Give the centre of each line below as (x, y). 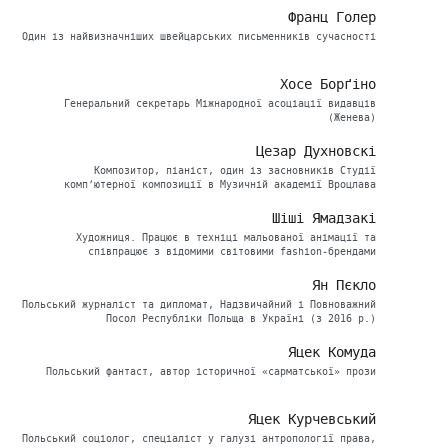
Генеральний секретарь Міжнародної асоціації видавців (220, 104)
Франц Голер (332, 17)
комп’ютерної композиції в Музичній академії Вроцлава (220, 185)
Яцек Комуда (332, 352)
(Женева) (352, 118)
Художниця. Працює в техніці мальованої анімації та (226, 238)
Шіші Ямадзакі (324, 218)
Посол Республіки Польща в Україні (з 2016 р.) (241, 319)
